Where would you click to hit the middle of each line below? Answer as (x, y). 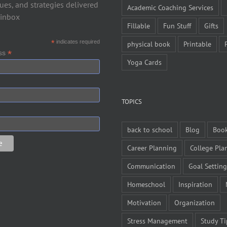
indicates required (77, 41)
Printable (197, 44)
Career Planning (152, 147)
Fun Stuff (177, 25)
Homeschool (146, 184)
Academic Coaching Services (170, 7)
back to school (150, 129)
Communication (151, 166)
